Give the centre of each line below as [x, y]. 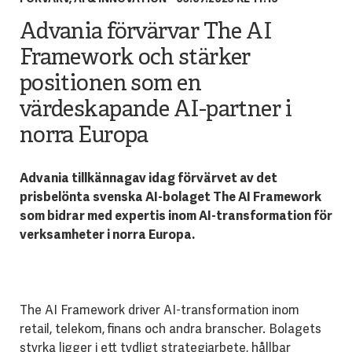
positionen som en [110, 85]
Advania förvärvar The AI [145, 33]
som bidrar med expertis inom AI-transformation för [176, 216]
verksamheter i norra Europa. [107, 235]
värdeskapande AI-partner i [156, 111]
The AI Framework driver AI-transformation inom [159, 310]
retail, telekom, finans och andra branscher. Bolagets [170, 329]
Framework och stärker [135, 59]
